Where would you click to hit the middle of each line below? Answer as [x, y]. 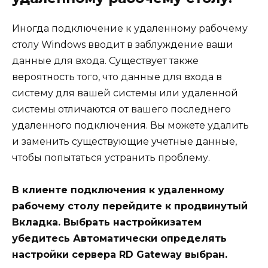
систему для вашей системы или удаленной [125, 93]
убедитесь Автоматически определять [119, 239]
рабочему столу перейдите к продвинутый [130, 206]
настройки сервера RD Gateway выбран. [120, 255]
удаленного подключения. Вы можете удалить [130, 125]
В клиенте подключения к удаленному [118, 190]
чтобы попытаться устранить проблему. [111, 157]
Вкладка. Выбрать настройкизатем [107, 223]
